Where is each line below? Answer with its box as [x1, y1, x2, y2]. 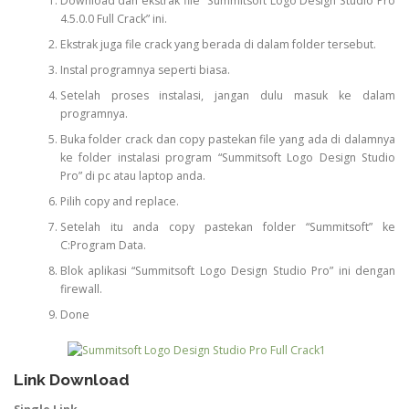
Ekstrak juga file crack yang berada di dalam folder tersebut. [59, 37, 376, 53]
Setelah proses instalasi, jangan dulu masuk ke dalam [59, 88, 395, 104]
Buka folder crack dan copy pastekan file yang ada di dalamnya [59, 131, 395, 148]
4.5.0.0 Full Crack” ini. [59, 11, 167, 27]
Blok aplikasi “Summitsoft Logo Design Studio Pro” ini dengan [59, 263, 395, 279]
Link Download [14, 370, 130, 389]
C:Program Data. [59, 237, 146, 254]
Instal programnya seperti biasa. [59, 62, 230, 79]
